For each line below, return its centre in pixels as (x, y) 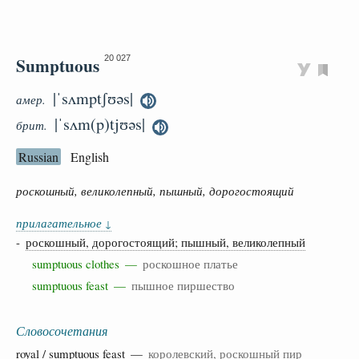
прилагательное (61, 222)
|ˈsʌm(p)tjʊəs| (100, 124)
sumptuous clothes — (87, 263)
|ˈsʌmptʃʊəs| (93, 98)
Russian (38, 156)
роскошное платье (190, 263)
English (90, 156)
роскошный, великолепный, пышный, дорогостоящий (155, 190)
